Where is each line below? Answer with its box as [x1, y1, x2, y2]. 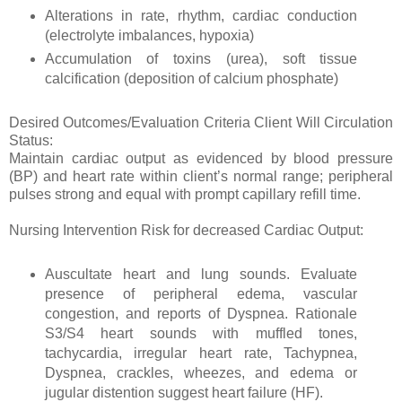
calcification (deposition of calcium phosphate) [44, 71, 342, 87]
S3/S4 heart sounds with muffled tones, [44, 326, 358, 342]
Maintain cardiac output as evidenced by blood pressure [9, 151, 393, 167]
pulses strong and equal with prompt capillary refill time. [9, 187, 364, 203]
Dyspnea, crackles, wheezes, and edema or [44, 365, 358, 381]
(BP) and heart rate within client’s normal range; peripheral [9, 169, 393, 185]
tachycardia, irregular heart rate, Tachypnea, [44, 345, 358, 362]
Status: [9, 133, 57, 149]
